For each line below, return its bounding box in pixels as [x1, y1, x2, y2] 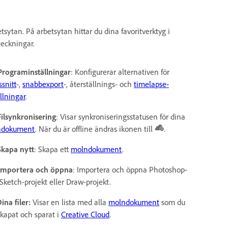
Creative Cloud [61, 209, 109, 219]
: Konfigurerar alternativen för [71, 66, 169, 77]
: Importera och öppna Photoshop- [73, 164, 187, 175]
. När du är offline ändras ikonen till [35, 123, 155, 134]
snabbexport [22, 78, 64, 89]
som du [159, 196, 185, 207]
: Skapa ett [34, 144, 71, 154]
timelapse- [134, 78, 169, 89]
